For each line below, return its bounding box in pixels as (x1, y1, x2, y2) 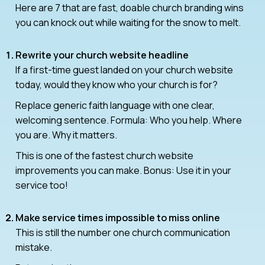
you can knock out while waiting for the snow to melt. (15, 15, 241, 29)
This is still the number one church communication (15, 225, 230, 239)
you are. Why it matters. (15, 128, 117, 141)
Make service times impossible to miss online (15, 211, 220, 224)
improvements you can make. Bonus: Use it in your (15, 163, 231, 177)
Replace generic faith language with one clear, (15, 98, 215, 112)
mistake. (15, 240, 52, 254)
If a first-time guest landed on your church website (15, 63, 233, 76)
